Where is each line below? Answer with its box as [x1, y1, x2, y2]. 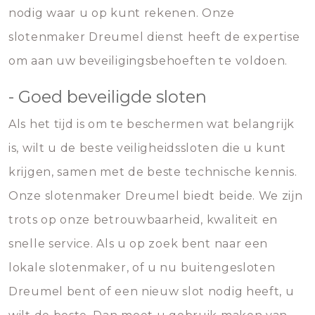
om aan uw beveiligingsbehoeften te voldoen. [8, 54, 288, 67]
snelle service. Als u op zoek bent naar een [8, 237, 269, 250]
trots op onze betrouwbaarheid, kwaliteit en [8, 213, 278, 226]
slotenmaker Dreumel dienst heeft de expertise [8, 30, 300, 44]
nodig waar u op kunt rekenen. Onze [8, 6, 235, 20]
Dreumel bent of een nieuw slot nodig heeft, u [8, 285, 295, 298]
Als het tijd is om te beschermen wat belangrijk [8, 117, 295, 131]
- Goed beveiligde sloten [8, 86, 207, 107]
